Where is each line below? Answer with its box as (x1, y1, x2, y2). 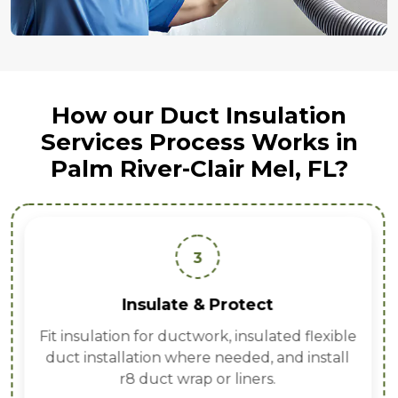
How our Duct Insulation (52, 101, 346, 131)
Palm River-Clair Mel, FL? (50, 155, 348, 184)
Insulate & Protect (122, 295, 274, 315)
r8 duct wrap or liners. (119, 370, 276, 388)
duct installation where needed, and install (45, 349, 350, 367)
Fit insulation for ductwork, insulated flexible (38, 328, 356, 346)
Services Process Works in (40, 128, 358, 157)
